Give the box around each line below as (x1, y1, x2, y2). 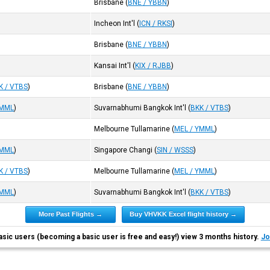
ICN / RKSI (139, 19, 173, 28)
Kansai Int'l (94, 61, 131, 70)
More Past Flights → (38, 210, 102, 218)
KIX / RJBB (135, 61, 172, 70)
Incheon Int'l (94, 19, 136, 28)
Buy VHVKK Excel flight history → (129, 210, 237, 218)
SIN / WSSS (157, 146, 194, 154)
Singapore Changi (94, 146, 153, 154)
